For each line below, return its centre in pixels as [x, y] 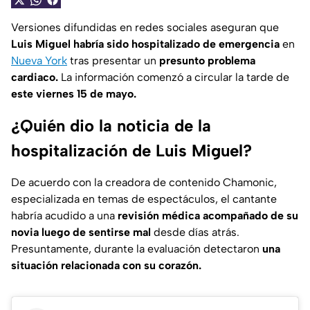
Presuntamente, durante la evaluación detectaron [137, 249]
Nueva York [39, 61]
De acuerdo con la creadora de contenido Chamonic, [144, 183]
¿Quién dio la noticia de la [111, 126]
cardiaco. [35, 77]
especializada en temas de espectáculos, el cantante [144, 199]
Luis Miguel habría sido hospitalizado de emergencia [145, 44]
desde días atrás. [195, 232]
